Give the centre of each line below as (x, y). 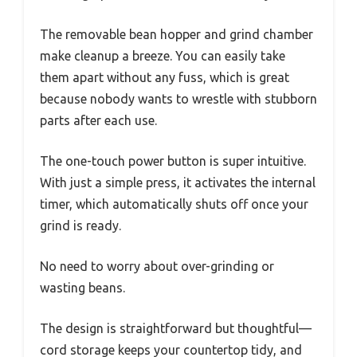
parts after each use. (98, 120)
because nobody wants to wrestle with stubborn (178, 98)
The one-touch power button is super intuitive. (173, 161)
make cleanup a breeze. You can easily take (163, 55)
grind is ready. (80, 225)
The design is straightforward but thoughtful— (176, 328)
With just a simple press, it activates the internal (178, 182)
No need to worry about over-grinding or (157, 266)
